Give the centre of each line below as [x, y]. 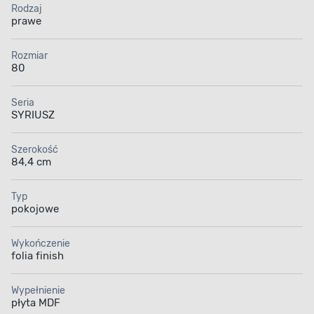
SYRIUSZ [33, 115]
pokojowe [35, 209]
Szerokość [35, 150]
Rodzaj [27, 9]
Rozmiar [29, 56]
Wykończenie [41, 244]
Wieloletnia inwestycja [125, 283]
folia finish [37, 256]
